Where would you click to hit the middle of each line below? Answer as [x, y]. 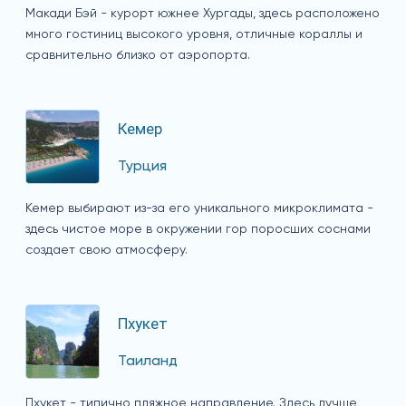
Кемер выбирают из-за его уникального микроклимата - [199, 209]
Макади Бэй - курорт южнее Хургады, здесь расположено [203, 14]
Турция [142, 166]
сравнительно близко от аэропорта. [138, 56]
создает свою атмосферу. [106, 251]
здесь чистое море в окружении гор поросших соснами [198, 230]
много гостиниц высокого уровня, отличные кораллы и [194, 35]
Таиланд [148, 361]
